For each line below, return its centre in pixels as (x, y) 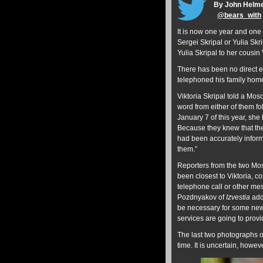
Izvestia (238, 197)
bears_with (243, 15)
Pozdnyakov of (202, 197)
